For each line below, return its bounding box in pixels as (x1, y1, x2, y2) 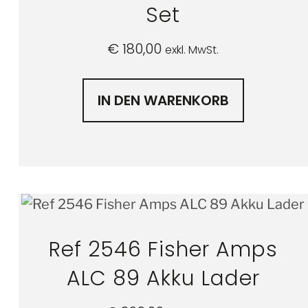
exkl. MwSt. (165, 41, 219, 58)
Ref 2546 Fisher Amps (48, 234, 278, 264)
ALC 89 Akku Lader (66, 263, 260, 293)
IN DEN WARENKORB (97, 90, 229, 110)
